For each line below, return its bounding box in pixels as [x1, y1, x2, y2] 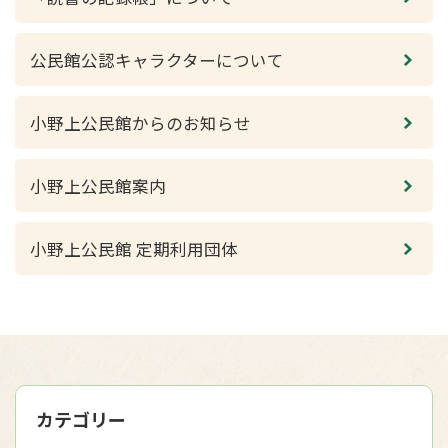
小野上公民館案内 [30, 174, 166, 198]
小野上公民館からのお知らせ [30, 111, 251, 135]
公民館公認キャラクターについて [30, 48, 284, 72]
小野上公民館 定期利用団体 [30, 237, 238, 261]
